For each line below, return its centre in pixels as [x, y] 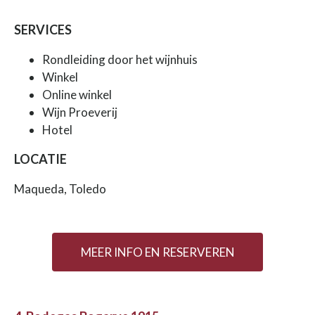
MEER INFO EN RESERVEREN [157, 252]
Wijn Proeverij [80, 112]
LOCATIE [40, 159]
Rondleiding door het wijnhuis [120, 59]
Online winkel [77, 94]
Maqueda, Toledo [60, 188]
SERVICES [43, 29]
